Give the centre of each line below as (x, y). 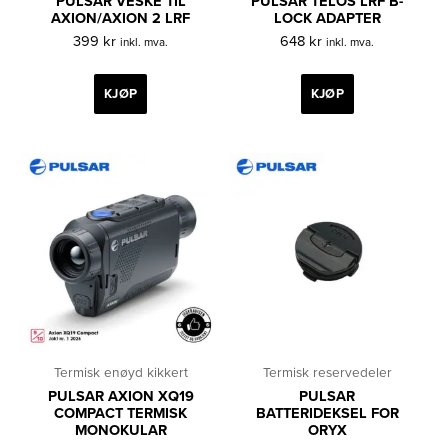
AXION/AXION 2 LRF (121, 18)
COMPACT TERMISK (121, 414)
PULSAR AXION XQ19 (120, 397)
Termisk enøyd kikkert (120, 372)
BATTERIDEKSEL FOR (327, 414)
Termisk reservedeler (327, 372)
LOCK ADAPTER (327, 18)
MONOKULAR (120, 431)
